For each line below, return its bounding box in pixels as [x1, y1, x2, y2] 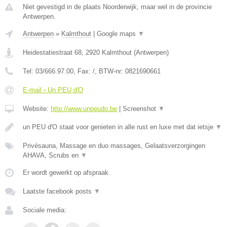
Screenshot [123, 105, 158, 112]
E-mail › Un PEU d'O [23, 86, 83, 94]
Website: [23, 105, 51, 112]
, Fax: [73, 67, 93, 75]
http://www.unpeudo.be [51, 105, 117, 112]
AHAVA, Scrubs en [23, 152, 81, 159]
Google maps [97, 30, 138, 37]
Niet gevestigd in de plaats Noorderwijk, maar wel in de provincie [23, 3, 212, 11]
